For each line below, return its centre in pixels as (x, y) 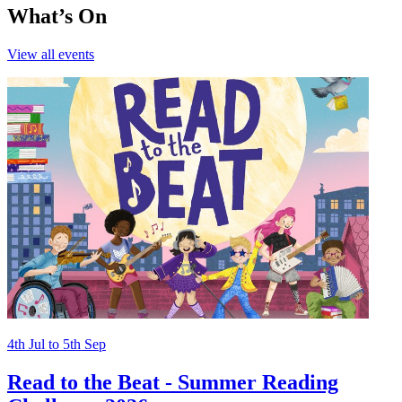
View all (33, 55)
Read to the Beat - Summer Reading (173, 382)
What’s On (57, 17)
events (76, 55)
